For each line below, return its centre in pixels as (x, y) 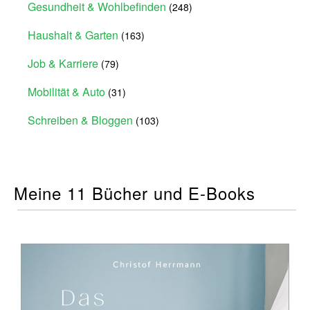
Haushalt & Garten (73, 35)
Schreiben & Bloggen (80, 120)
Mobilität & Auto (66, 92)
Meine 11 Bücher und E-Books (135, 193)
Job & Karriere (63, 63)
